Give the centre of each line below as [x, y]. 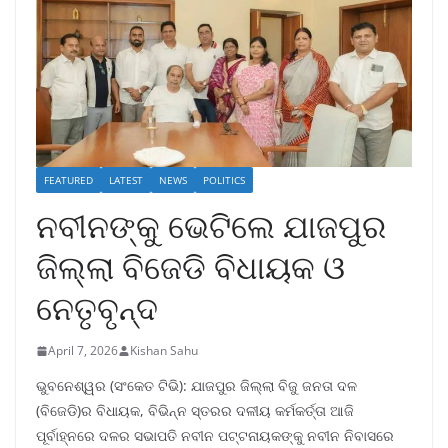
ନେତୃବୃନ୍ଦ [97, 308]
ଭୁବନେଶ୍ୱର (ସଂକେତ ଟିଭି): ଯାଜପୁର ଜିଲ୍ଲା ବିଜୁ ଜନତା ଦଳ [196, 386]
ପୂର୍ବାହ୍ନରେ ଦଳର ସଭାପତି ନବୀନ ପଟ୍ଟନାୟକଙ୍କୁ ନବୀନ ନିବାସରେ [215, 436]
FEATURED [68, 180]
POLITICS [224, 180]
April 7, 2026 [83, 351]
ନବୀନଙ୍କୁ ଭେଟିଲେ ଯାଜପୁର [211, 226]
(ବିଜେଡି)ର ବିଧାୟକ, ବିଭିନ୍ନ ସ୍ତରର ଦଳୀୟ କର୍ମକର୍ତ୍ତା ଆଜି [195, 411]
